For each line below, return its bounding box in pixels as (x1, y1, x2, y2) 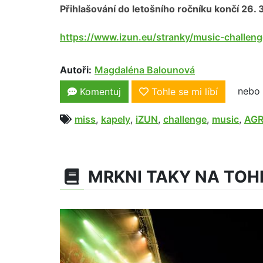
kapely (101, 113, 130, 126)
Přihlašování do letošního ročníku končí (60, 2, 241, 15)
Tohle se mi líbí (151, 86, 218, 98)
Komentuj (77, 86, 121, 98)
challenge (163, 113, 207, 126)
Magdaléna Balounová (95, 63, 195, 76)
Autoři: (60, 63, 92, 76)
